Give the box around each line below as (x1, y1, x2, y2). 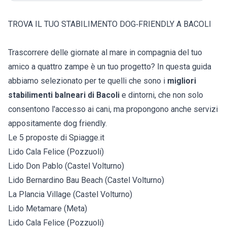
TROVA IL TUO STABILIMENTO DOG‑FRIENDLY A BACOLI (8, 19, 211, 29)
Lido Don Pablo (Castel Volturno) (8, 161, 124, 171)
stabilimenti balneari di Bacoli (8, 90, 120, 100)
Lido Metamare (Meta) (8, 204, 87, 214)
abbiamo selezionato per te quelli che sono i (8, 76, 167, 86)
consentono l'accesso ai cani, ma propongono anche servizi (8, 104, 218, 115)
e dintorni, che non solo (120, 90, 203, 100)
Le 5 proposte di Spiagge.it (8, 133, 104, 143)
